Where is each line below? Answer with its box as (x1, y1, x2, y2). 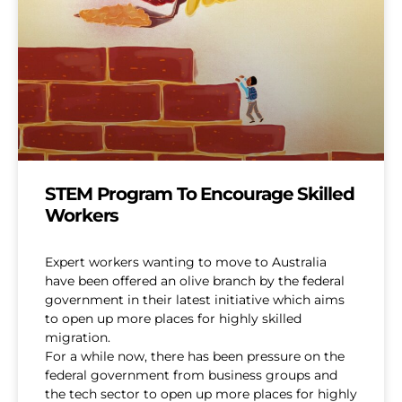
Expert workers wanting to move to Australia (45, 254, 327, 271)
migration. (45, 329, 110, 346)
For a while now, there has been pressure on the (45, 348, 345, 365)
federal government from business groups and (45, 367, 337, 384)
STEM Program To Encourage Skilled (45, 183, 354, 205)
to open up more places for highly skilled (45, 310, 301, 328)
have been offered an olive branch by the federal (45, 273, 345, 290)
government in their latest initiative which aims (45, 292, 345, 309)
